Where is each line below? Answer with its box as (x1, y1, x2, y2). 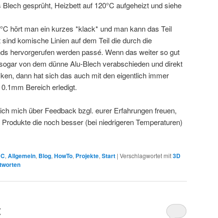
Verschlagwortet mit (120, 151, 171, 160)
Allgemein (8, 151, 36, 161)
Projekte (75, 151, 99, 161)
